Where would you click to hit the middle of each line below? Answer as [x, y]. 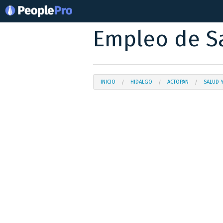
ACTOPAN [178, 82]
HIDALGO [141, 82]
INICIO [108, 82]
